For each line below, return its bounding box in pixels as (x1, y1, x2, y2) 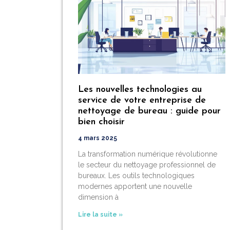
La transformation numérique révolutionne (78, 149, 217, 158)
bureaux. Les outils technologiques (78, 171, 195, 180)
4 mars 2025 (78, 134, 117, 142)
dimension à (78, 193, 119, 201)
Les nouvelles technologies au (78, 84, 202, 94)
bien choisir (78, 117, 125, 127)
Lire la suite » (78, 210, 123, 218)
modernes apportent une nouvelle (78, 182, 192, 190)
